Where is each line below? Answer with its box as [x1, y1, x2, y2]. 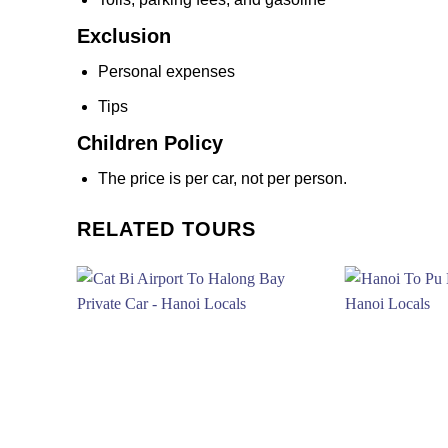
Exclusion [77, 25, 171, 48]
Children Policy [77, 132, 223, 155]
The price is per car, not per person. [97, 170, 347, 188]
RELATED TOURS [77, 218, 256, 241]
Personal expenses [97, 63, 235, 81]
